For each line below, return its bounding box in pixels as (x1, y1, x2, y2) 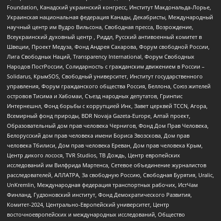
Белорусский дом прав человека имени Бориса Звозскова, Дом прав (7, 131, 189, 139)
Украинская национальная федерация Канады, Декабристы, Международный (7, 13, 213, 21)
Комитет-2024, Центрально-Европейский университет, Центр (7, 200, 169, 208)
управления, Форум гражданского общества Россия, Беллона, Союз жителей (7, 82, 211, 90)
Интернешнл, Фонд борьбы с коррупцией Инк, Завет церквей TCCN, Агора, (7, 102, 208, 110)
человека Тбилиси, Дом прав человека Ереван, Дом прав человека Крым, (7, 141, 203, 149)
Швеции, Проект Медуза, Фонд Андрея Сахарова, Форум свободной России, (7, 42, 210, 50)
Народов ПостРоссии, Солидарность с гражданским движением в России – (7, 62, 205, 70)
